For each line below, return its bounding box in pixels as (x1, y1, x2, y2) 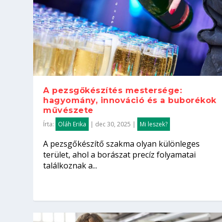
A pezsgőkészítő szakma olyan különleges (43, 138, 200, 149)
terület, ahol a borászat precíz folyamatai (43, 149, 196, 160)
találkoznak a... (43, 160, 98, 171)
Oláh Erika (58, 119, 87, 128)
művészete (43, 105, 94, 115)
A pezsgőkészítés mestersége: (43, 85, 182, 95)
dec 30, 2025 (95, 119, 131, 128)
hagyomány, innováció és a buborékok (43, 95, 217, 105)
